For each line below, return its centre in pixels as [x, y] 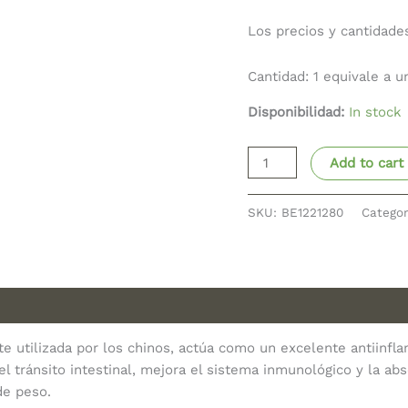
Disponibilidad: [296, 112]
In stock [375, 112]
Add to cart [367, 163]
